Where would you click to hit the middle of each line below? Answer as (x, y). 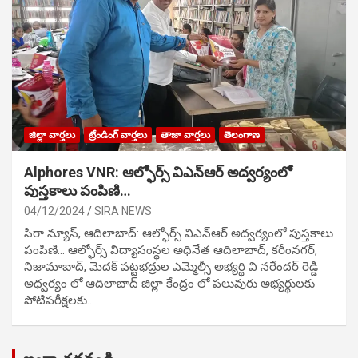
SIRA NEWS (123, 211)
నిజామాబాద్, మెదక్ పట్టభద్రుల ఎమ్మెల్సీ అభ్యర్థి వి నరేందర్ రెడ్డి (171, 267)
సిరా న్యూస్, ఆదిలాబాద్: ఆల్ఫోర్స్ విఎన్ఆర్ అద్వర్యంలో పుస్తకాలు (179, 233)
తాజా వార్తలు (185, 135)
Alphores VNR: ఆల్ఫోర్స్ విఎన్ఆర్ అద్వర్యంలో (158, 172)
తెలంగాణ (242, 135)
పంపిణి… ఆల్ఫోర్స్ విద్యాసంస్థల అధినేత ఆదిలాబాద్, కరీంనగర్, (171, 250)
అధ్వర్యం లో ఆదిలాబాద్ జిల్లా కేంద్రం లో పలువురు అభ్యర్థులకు (169, 283)
